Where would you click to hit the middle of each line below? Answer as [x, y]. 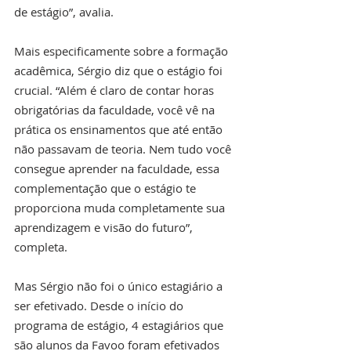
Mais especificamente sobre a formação [123, 51]
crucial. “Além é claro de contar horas [116, 90]
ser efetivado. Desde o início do [100, 305]
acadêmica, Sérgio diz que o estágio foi [120, 70]
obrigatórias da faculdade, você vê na [116, 109]
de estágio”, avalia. [64, 11]
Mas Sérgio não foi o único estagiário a [120, 286]
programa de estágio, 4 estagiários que [120, 325]
